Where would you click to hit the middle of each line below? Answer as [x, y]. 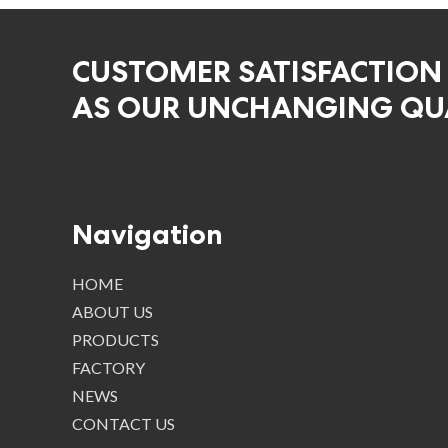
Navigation [147, 233]
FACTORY [108, 367]
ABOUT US [112, 311]
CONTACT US [123, 423]
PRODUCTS [115, 339]
